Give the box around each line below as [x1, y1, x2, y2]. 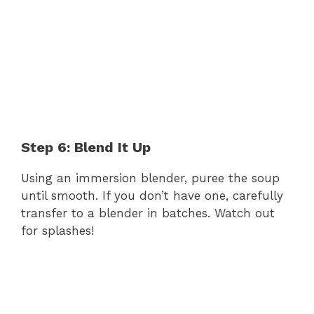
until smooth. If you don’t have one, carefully [21, 188, 283, 203]
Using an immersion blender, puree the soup [21, 170, 280, 185]
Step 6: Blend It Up [21, 138, 151, 156]
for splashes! [21, 223, 94, 238]
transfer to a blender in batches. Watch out [21, 205, 275, 220]
